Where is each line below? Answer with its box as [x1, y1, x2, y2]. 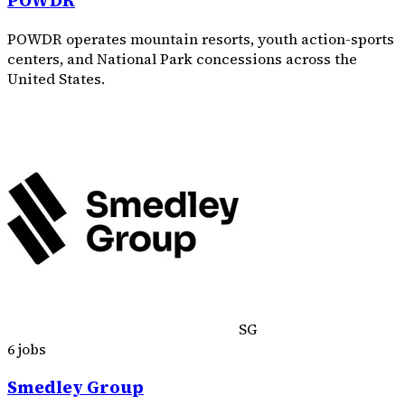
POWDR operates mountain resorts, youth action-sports [7, 29, 394, 50]
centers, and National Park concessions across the [7, 49, 357, 70]
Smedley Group [7, 375, 144, 399]
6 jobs [7, 339, 46, 360]
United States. [7, 69, 105, 89]
